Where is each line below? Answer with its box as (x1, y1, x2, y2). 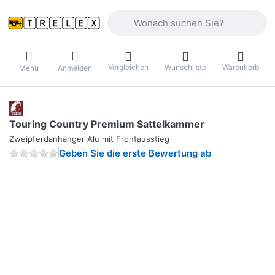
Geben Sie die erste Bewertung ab (59, 147, 211, 160)
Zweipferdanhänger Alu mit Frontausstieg (9, 134, 169, 144)
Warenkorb (222, 62, 259, 72)
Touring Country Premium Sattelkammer (9, 118, 204, 131)
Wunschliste (165, 62, 206, 72)
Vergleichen (108, 62, 149, 72)
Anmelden (58, 63, 92, 72)
